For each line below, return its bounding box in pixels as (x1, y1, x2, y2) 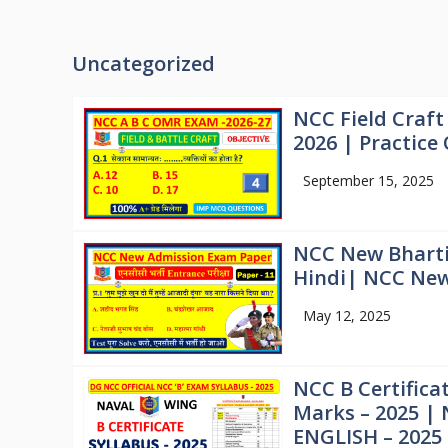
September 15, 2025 (302, 171, 434, 190)
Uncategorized (72, 50, 215, 77)
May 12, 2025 (302, 306, 391, 326)
